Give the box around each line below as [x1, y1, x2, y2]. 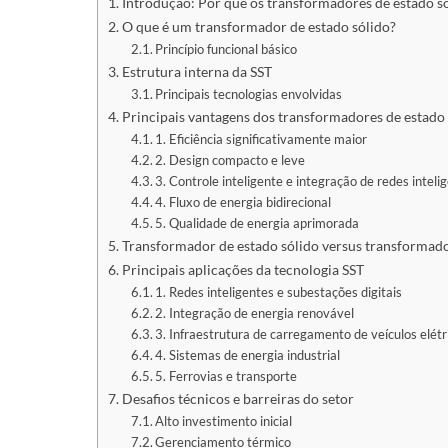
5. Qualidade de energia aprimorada [155, 214, 360, 231]
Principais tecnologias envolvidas [155, 85, 343, 102]
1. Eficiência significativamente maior [155, 130, 368, 147]
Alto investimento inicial [155, 412, 293, 429]
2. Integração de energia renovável [155, 304, 355, 321]
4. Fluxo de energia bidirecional [155, 193, 332, 210]
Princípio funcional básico [155, 40, 298, 57]
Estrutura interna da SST [121, 62, 272, 80]
